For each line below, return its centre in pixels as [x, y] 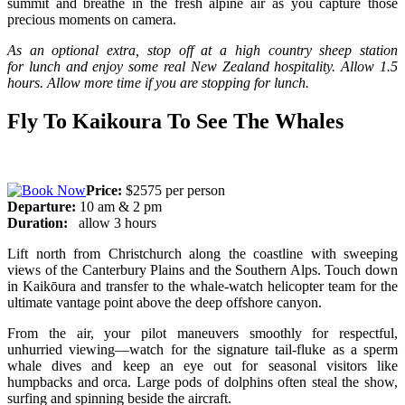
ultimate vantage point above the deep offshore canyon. [166, 302]
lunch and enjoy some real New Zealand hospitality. [185, 66]
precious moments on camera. [92, 19]
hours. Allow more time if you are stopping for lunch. [158, 82]
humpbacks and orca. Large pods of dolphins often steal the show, [202, 381]
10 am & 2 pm [119, 206]
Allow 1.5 [370, 66]
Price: [106, 190]
